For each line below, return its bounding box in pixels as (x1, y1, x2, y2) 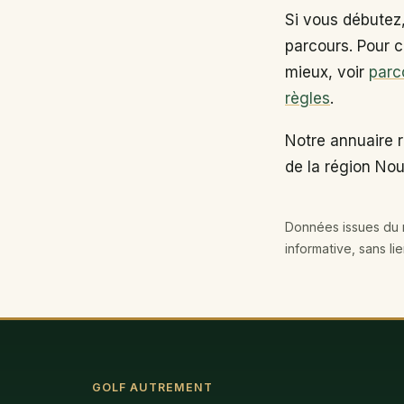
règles (285, 89, 330, 108)
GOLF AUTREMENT (92, 380, 213, 394)
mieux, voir (285, 63, 369, 82)
